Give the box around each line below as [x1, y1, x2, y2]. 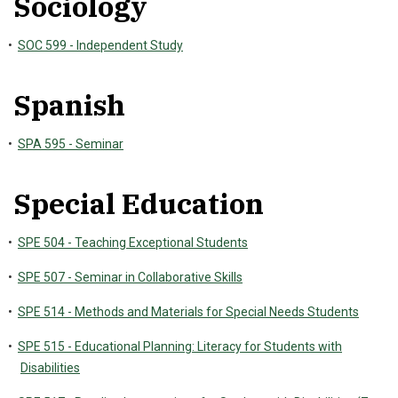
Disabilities [20, 361, 80, 375]
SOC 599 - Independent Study [18, 38, 183, 52]
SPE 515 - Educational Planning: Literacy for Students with [18, 339, 342, 354]
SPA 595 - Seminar [18, 137, 123, 151]
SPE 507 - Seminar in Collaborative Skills [18, 270, 243, 284]
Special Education [13, 185, 264, 222]
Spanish [13, 86, 125, 123]
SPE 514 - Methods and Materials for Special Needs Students [18, 305, 359, 319]
